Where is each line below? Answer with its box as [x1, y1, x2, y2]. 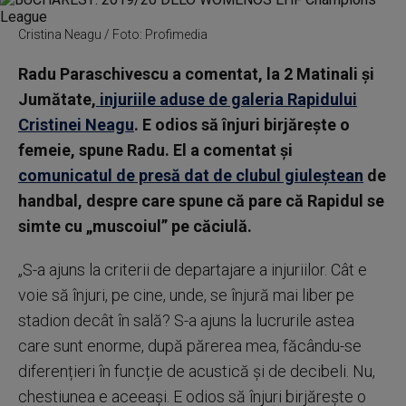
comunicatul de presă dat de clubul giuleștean [18, 166, 363, 185]
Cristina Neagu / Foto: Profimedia [18, 27, 208, 42]
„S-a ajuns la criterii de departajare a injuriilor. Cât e [18, 260, 367, 279]
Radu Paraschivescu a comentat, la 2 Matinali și [18, 64, 374, 83]
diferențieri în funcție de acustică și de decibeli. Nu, [18, 362, 375, 381]
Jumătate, [18, 90, 96, 109]
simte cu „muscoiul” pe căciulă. [18, 217, 252, 236]
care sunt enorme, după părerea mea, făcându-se [18, 336, 362, 355]
